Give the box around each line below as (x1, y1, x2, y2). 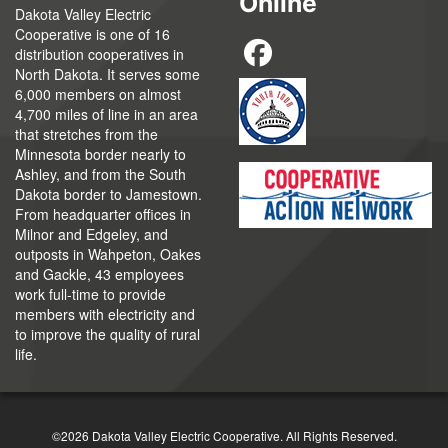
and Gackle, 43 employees (15, 264, 184, 285)
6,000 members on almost (15, 84, 181, 105)
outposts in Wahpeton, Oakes (15, 244, 201, 265)
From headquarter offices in (15, 204, 191, 225)
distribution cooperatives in (15, 44, 184, 65)
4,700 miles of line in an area (15, 104, 198, 125)
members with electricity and (15, 304, 195, 325)
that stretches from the (15, 124, 158, 145)
